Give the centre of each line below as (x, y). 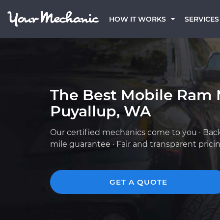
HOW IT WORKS (137, 19)
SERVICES (202, 19)
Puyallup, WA (100, 111)
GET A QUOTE (138, 182)
